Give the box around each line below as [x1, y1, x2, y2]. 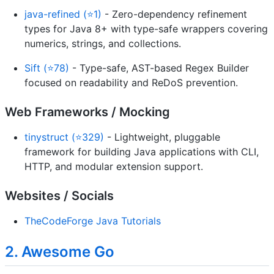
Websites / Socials [5, 188, 114, 203]
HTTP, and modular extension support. [24, 160, 203, 172]
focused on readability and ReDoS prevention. [24, 76, 238, 89]
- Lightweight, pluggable [104, 130, 220, 143]
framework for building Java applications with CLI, [24, 145, 259, 158]
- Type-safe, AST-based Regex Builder [69, 61, 249, 74]
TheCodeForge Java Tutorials [24, 214, 161, 227]
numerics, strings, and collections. [24, 37, 181, 50]
